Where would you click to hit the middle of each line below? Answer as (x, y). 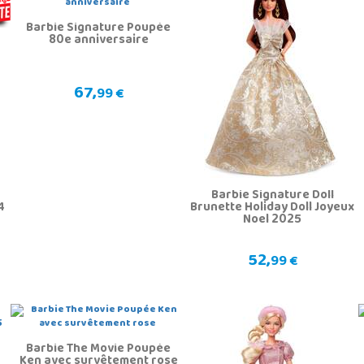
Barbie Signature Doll (272, 196)
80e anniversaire (98, 41)
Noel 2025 (273, 221)
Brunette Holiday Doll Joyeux (273, 208)
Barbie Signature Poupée (99, 29)
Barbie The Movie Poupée (99, 350)
